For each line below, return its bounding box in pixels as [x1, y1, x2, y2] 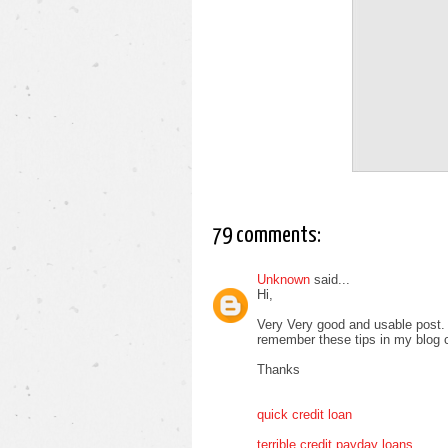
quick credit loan [257, 406, 352, 422]
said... [310, 271, 350, 287]
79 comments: [212, 224, 321, 247]
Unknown [257, 271, 310, 287]
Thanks [257, 361, 300, 377]
